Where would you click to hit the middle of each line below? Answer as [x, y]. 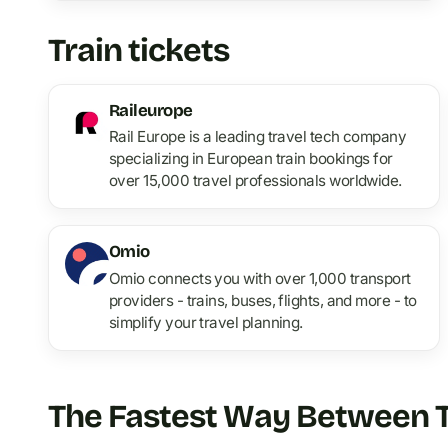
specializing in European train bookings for [251, 159]
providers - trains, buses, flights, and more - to [263, 300]
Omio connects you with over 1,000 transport [260, 278]
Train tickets [139, 50]
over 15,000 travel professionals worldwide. [255, 181]
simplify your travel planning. [206, 322]
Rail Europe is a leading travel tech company [258, 137]
